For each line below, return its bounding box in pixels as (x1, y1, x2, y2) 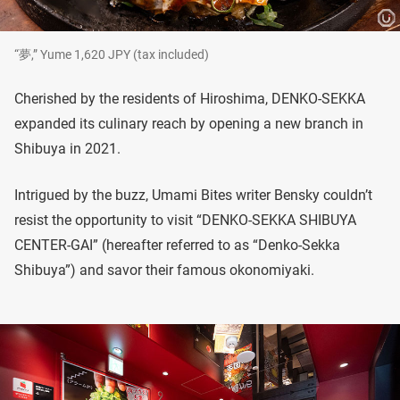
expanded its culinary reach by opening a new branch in (14, 114, 363, 132)
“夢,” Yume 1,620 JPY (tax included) (14, 46, 209, 62)
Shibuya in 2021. (14, 139, 121, 157)
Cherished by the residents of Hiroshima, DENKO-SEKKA (14, 89, 365, 107)
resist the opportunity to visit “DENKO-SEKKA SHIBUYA (14, 211, 356, 229)
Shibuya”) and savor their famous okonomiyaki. (14, 261, 314, 279)
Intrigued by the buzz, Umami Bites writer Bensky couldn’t (14, 186, 372, 204)
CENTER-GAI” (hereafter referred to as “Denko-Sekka (14, 236, 340, 254)
